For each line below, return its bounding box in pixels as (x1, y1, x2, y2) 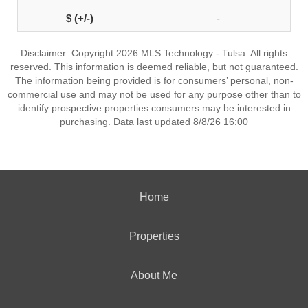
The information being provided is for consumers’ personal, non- (14, 75, 294, 86)
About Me (131, 269, 177, 281)
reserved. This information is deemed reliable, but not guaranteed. (10, 61, 298, 72)
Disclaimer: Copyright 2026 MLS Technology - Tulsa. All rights (21, 47, 287, 58)
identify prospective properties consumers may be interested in (17, 102, 291, 113)
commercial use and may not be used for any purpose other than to (7, 89, 301, 100)
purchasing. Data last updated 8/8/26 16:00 (60, 116, 248, 127)
